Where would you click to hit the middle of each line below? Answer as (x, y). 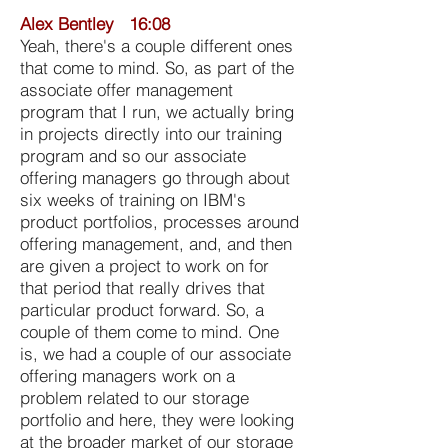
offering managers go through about (155, 177)
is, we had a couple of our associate (155, 353)
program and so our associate (133, 155)
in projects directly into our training (151, 133)
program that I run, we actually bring (157, 111)
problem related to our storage (134, 397)
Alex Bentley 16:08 (95, 23)
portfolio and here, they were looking (157, 419)
